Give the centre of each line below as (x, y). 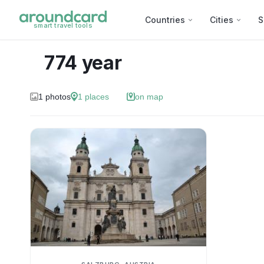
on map (149, 97)
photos (58, 97)
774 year (83, 63)
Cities (222, 19)
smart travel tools (63, 25)
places (97, 97)
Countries (165, 19)
